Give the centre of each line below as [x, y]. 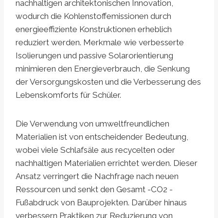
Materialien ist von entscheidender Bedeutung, [102, 137]
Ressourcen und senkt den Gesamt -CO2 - [94, 190]
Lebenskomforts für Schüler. [68, 95]
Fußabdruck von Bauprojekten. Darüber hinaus [101, 203]
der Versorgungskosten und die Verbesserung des [108, 82]
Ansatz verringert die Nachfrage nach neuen [97, 176]
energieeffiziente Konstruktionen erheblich [94, 29]
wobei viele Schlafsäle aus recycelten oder [95, 150]
